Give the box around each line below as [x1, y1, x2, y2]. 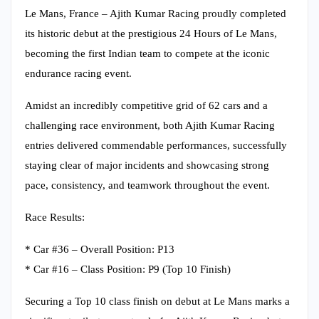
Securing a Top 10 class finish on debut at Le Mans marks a [25, 296, 290, 308]
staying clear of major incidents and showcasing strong [25, 159, 269, 172]
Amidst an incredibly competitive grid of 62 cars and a [25, 100, 268, 112]
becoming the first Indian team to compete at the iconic [25, 48, 270, 60]
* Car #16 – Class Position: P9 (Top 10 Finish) [25, 263, 231, 276]
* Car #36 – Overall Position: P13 [25, 244, 174, 256]
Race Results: [25, 211, 85, 224]
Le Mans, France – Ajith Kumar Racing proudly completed [25, 8, 286, 20]
